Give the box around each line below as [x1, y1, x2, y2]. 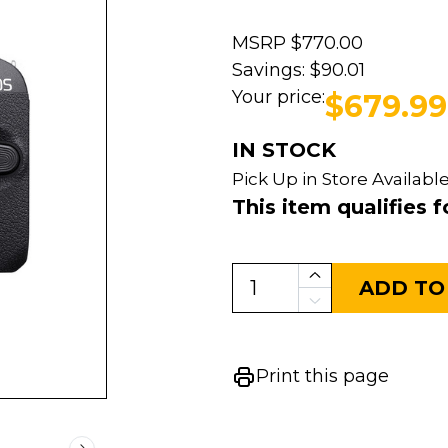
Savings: [231, 59, 305, 81]
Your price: [231, 86, 325, 108]
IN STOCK [231, 138, 336, 162]
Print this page [255, 365, 389, 387]
